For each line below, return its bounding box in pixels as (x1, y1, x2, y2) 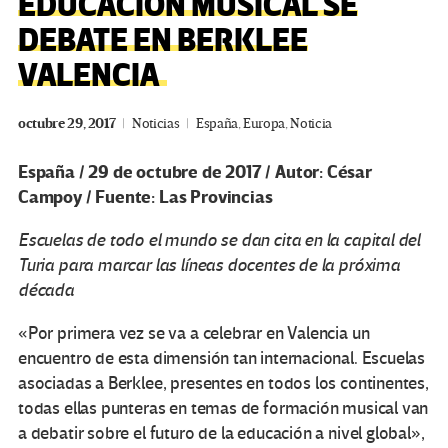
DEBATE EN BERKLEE (18, 20, 308, 62)
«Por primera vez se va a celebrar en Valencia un (18, 322, 370, 344)
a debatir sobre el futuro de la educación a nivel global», (18, 422, 425, 444)
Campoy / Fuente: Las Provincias (18, 185, 273, 209)
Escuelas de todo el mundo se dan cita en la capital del (18, 229, 421, 251)
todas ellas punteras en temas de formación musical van (18, 397, 429, 419)
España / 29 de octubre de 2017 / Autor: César (18, 160, 372, 184)
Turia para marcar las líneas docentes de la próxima (18, 254, 400, 276)
